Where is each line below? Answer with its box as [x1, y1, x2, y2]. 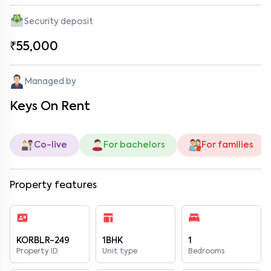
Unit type [102, 248, 137, 255]
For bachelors [103, 141, 165, 149]
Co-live [34, 141, 67, 149]
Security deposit [24, 18, 93, 26]
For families [201, 141, 253, 149]
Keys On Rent [10, 101, 90, 113]
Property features [10, 181, 97, 191]
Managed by [24, 77, 76, 86]
